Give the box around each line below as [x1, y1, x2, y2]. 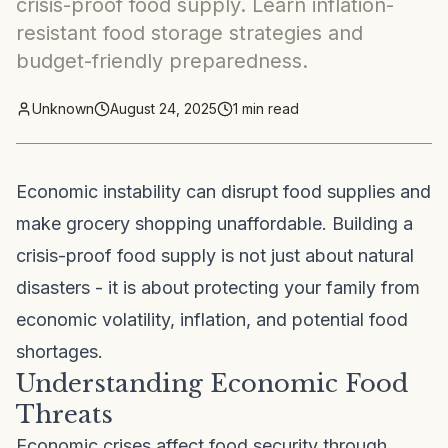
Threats [16, 400, 113, 429]
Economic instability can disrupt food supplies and [16, 181, 431, 202]
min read [238, 100, 299, 117]
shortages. [16, 341, 103, 362]
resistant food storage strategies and [16, 21, 363, 45]
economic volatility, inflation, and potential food [16, 309, 408, 330]
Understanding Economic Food [16, 369, 408, 398]
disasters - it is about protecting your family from [16, 277, 420, 298]
